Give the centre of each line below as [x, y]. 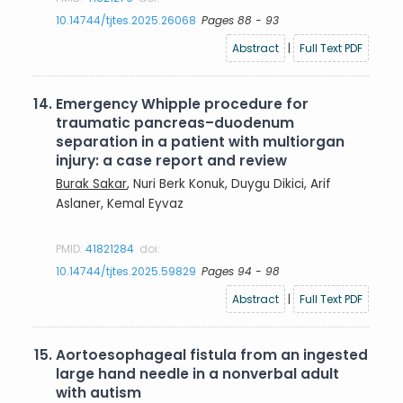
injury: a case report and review [172, 161]
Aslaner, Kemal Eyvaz [120, 203]
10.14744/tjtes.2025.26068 [126, 20]
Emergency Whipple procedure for [183, 104]
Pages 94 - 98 [241, 271]
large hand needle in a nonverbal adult [198, 374]
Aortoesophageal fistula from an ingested [212, 355]
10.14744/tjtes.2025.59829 [126, 271]
